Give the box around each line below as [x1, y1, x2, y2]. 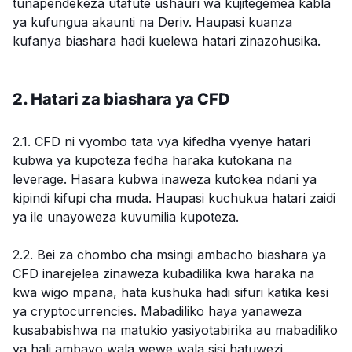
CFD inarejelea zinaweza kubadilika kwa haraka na [13, 266, 314, 281]
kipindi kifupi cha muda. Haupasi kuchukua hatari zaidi [13, 190, 335, 206]
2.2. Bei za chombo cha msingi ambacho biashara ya [13, 247, 326, 262]
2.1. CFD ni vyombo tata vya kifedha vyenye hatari [13, 134, 310, 149]
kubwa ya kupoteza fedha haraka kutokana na [13, 152, 292, 168]
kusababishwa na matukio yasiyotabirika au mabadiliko [13, 322, 338, 338]
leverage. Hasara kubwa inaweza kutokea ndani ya [13, 171, 317, 187]
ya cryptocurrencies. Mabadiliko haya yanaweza [13, 303, 302, 319]
